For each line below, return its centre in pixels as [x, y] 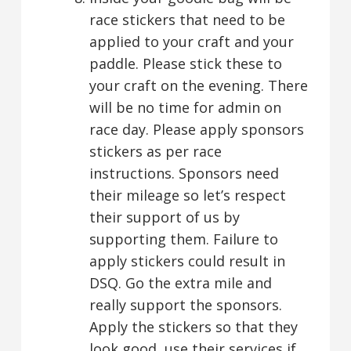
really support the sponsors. [185, 304]
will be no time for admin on [185, 107]
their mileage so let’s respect [187, 195]
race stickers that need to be [187, 19]
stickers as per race [155, 151]
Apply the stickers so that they [193, 326]
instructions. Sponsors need [184, 173]
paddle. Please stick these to [185, 63]
